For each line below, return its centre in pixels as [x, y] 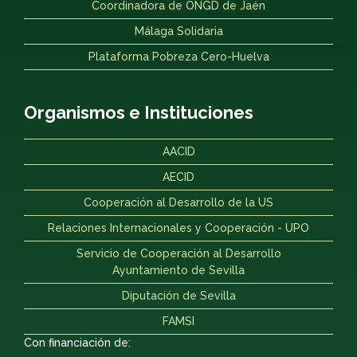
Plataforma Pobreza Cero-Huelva [178, 57]
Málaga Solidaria [178, 31]
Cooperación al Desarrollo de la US [178, 203]
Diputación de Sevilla [178, 296]
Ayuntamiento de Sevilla [178, 271]
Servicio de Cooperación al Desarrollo [178, 254]
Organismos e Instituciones [139, 113]
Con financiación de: [77, 343]
